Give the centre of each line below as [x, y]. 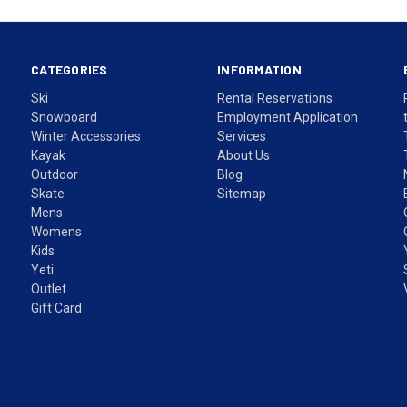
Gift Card [57, 308]
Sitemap [242, 193]
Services [242, 136]
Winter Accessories [86, 136]
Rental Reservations [275, 98]
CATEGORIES [69, 69]
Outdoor [55, 174]
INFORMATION [259, 69]
